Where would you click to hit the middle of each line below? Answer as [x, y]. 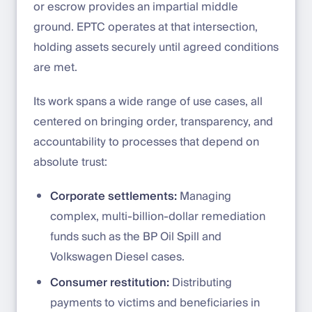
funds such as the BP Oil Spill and [136, 236]
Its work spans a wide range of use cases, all [148, 101]
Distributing [201, 282]
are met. [55, 67]
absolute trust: [70, 162]
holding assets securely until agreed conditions [156, 47]
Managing [204, 196]
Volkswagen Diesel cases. [117, 257]
